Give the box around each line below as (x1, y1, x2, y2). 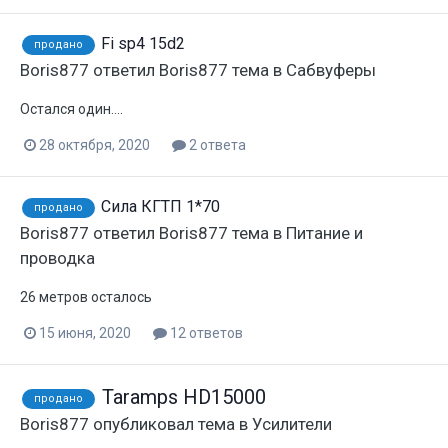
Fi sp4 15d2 (101, 33, 185, 53)
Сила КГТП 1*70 (101, 196, 220, 216)
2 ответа (186, 136, 246, 153)
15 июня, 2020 (39, 324, 131, 341)
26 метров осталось (20, 288, 152, 305)
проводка (20, 247, 95, 268)
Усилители (252, 413, 332, 434)
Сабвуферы (286, 59, 376, 80)
